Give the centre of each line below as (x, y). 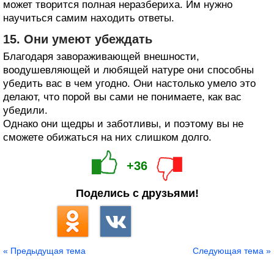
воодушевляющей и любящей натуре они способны (128, 70)
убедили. (25, 110)
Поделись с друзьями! (137, 193)
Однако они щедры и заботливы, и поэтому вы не (123, 124)
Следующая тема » (232, 250)
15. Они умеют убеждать (78, 39)
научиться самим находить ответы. (89, 18)
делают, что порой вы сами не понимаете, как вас (122, 97)
